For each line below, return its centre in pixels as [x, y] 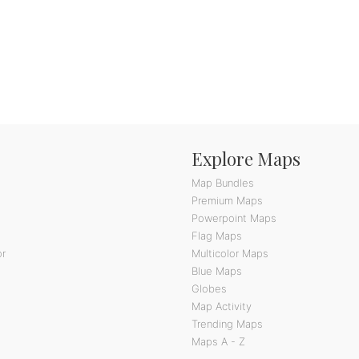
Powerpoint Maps [234, 218]
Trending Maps [227, 323]
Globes [209, 288]
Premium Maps [227, 200]
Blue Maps [217, 270]
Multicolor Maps [230, 253]
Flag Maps [217, 235]
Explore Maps [246, 158]
